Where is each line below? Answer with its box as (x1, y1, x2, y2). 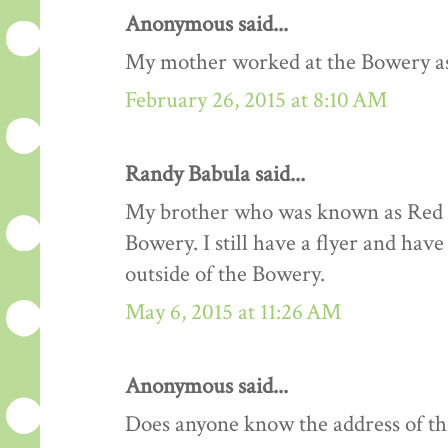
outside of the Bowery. (125, 260, 325, 290)
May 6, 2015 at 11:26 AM (125, 298, 341, 328)
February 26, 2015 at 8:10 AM (125, 86, 387, 116)
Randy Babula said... (125, 160, 305, 190)
